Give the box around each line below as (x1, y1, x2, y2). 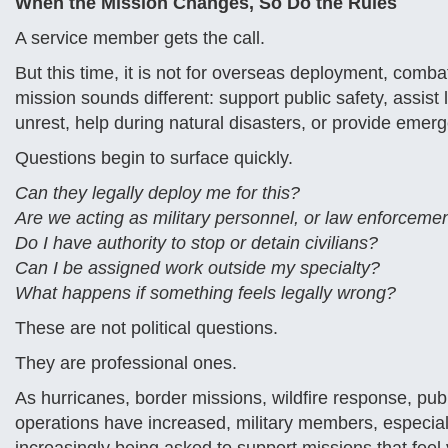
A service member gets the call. (15, 28, 265, 48)
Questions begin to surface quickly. (15, 148, 293, 168)
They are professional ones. (15, 353, 237, 373)
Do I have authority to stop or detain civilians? (15, 233, 378, 253)
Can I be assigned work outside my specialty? (15, 258, 380, 278)
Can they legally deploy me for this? (15, 183, 300, 203)
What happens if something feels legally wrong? (15, 283, 396, 303)
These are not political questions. (15, 318, 278, 338)
